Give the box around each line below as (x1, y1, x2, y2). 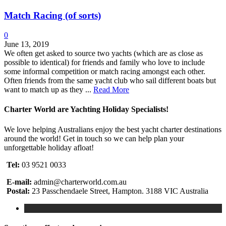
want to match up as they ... (4, 85, 93, 94)
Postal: (7, 186, 32, 195)
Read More (93, 85, 129, 94)
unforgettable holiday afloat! (4, 143, 94, 152)
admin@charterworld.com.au (32, 177, 127, 186)
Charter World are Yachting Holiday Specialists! (4, 105, 168, 114)
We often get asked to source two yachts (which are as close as (4, 49, 203, 58)
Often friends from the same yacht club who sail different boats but (4, 76, 216, 85)
